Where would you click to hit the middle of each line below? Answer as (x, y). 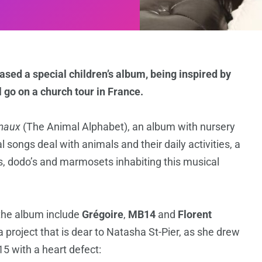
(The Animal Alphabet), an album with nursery (128, 127)
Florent (195, 215)
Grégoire (103, 215)
